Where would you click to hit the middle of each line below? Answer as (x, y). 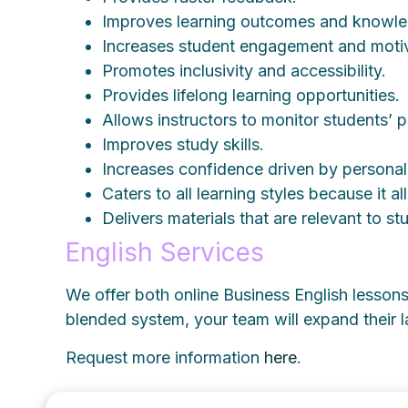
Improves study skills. (186, 145)
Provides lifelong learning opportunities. (254, 96)
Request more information (165, 357)
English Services (165, 253)
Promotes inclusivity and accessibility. (247, 71)
